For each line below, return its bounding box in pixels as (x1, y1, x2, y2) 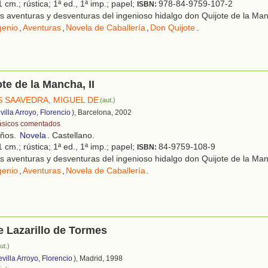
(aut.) (100, 96, 116, 103)
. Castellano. (47, 130, 95, 140)
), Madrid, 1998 (74, 254, 123, 263)
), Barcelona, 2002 (72, 108, 132, 117)
